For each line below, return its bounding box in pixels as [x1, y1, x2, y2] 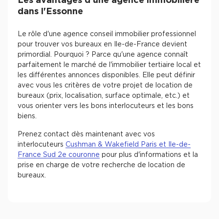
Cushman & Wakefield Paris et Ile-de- [66, 141, 191, 148]
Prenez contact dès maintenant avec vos [18, 131, 155, 138]
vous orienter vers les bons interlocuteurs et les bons [18, 103, 194, 109]
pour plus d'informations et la [100, 152, 198, 158]
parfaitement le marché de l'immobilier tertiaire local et [18, 62, 201, 68]
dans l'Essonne [18, 7, 83, 16]
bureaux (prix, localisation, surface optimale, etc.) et [18, 92, 190, 99]
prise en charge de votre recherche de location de [18, 162, 185, 169]
